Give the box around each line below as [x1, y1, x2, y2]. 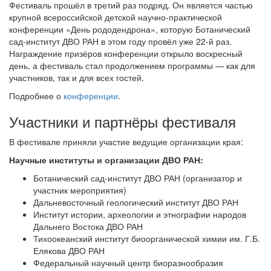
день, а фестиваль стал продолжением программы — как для [9, 59, 255, 72]
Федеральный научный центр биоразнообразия [33, 256, 223, 269]
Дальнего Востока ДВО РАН [33, 220, 143, 233]
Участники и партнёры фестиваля [9, 111, 236, 132]
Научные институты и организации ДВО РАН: [9, 154, 203, 166]
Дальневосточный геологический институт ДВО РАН [33, 196, 238, 209]
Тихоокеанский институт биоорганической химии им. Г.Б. [33, 232, 260, 245]
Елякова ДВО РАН [33, 244, 105, 257]
